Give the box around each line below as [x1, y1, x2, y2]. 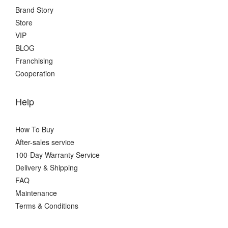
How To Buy [15, 124, 54, 134]
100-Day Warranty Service [15, 149, 100, 160]
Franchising [15, 55, 53, 66]
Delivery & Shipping [15, 162, 78, 173]
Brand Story [15, 4, 53, 15]
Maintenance [15, 187, 57, 198]
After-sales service [15, 136, 74, 147]
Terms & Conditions [15, 200, 78, 211]
